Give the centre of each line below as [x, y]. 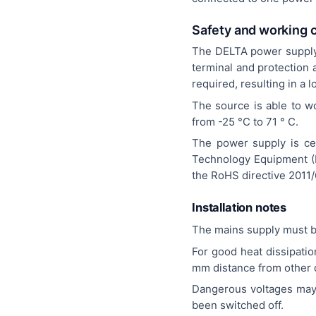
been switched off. [238, 305]
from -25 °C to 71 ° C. [245, 121]
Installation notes [239, 207]
